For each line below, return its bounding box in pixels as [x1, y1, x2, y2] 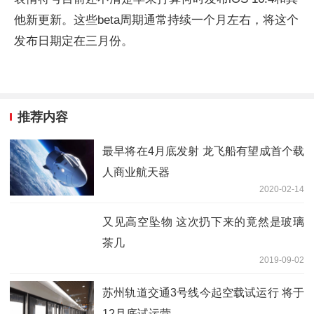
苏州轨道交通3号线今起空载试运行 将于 [102, 287, 304, 299]
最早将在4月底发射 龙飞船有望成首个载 [102, 145, 304, 158]
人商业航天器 [102, 166, 170, 179]
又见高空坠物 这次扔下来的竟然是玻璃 [102, 216, 304, 228]
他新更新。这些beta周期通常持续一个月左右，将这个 [14, 13, 299, 27]
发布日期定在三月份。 [14, 34, 133, 48]
